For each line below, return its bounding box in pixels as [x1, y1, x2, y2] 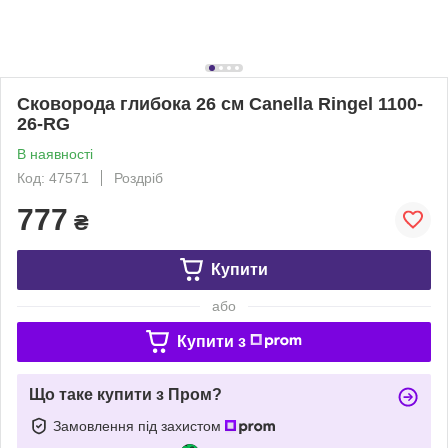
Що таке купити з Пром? [29, 385, 222, 403]
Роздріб [114, 169, 163, 186]
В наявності [17, 145, 93, 162]
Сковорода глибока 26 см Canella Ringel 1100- [17, 93, 423, 114]
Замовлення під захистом [53, 417, 225, 434]
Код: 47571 [17, 169, 89, 186]
